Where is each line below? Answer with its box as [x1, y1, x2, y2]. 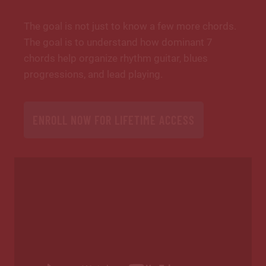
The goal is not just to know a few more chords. [24, 20, 236, 33]
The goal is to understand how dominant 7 [24, 36, 213, 49]
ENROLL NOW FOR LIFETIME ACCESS [33, 113, 195, 128]
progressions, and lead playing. [24, 68, 163, 81]
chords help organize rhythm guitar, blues [24, 52, 208, 65]
